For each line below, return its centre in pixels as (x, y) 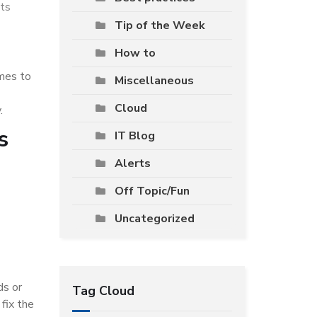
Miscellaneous (154, 81)
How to (135, 53)
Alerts (132, 163)
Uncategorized (154, 219)
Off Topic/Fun (152, 191)
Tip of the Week (160, 25)
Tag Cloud (103, 291)
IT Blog (134, 136)
